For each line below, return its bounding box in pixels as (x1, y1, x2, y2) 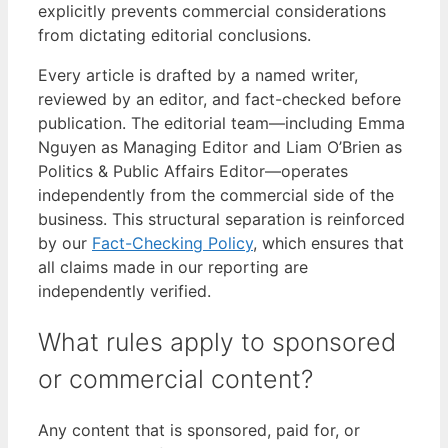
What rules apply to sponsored (38, 326, 396, 357)
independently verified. (38, 280, 211, 301)
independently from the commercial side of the (38, 184, 394, 205)
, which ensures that (253, 232, 404, 253)
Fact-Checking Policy (92, 232, 253, 253)
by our (38, 232, 92, 253)
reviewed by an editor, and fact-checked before (38, 88, 401, 109)
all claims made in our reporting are (38, 256, 308, 277)
